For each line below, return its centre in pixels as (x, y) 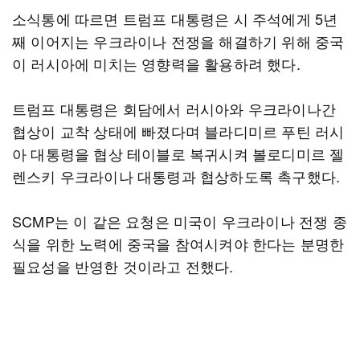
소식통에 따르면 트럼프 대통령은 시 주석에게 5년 (175, 18)
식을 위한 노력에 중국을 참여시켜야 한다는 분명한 (178, 243)
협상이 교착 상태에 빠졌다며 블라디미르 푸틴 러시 (178, 131)
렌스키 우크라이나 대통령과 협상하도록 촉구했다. (176, 176)
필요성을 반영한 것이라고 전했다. (123, 266)
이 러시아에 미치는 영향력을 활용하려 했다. (156, 63)
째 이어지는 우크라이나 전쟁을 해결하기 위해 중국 (178, 41)
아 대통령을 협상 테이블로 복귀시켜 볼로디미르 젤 (178, 153)
